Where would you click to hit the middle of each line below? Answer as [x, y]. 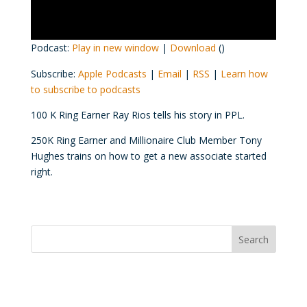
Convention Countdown [113, 284]
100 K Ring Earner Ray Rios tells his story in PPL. [137, 115]
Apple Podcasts [112, 74]
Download [193, 48]
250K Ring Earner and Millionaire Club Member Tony [146, 140]
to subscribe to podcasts [85, 89]
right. [41, 172]
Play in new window [115, 48]
